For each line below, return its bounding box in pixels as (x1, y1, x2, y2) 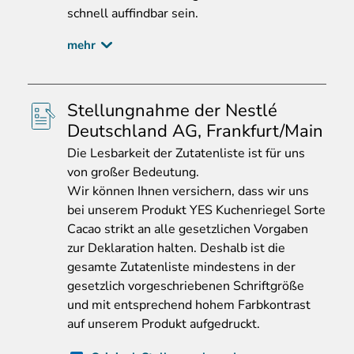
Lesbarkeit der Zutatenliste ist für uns (87, 145, 305, 163)
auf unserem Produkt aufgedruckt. (67, 315, 260, 333)
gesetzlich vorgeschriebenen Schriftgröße (67, 277, 304, 296)
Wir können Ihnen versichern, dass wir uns (67, 183, 309, 201)
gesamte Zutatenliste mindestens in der (67, 258, 296, 277)
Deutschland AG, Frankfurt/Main (67, 119, 323, 144)
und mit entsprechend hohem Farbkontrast (67, 296, 311, 314)
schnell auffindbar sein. (67, 5, 198, 23)
